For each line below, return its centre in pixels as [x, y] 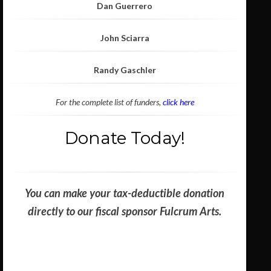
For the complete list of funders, [109, 102]
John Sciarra [125, 38]
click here [178, 102]
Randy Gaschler [125, 70]
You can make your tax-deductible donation [125, 193]
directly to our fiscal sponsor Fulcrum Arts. [125, 211]
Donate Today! [125, 138]
